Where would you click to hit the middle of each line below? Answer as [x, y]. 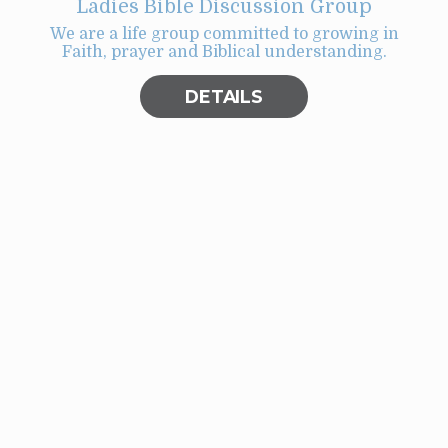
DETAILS [224, 96]
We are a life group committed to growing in [224, 34]
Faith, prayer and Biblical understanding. [224, 52]
